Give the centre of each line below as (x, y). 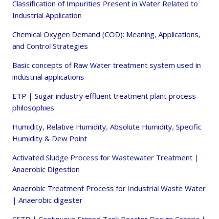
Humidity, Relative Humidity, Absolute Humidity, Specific (107, 127)
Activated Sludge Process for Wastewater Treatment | (106, 158)
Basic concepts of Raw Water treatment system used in (107, 65)
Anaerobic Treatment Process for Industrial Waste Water (109, 188)
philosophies (33, 108)
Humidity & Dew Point (50, 139)
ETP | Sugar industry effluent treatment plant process (104, 96)
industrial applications (48, 77)
